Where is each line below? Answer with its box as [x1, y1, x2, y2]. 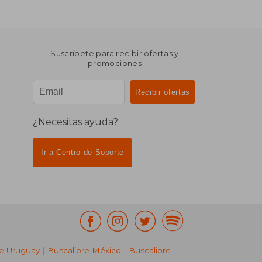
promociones [87, 59, 142, 68]
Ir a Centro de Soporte [40, 148, 125, 157]
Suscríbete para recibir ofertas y [50, 49, 179, 58]
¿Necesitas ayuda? [32, 116, 118, 127]
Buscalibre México [47, 245, 121, 255]
